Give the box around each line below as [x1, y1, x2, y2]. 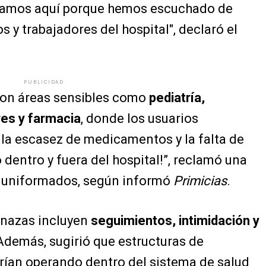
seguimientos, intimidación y [91, 213, 259, 228]
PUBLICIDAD [24, 79, 64, 85]
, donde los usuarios [81, 111, 198, 126]
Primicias [173, 173, 227, 188]
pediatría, [149, 90, 205, 105]
